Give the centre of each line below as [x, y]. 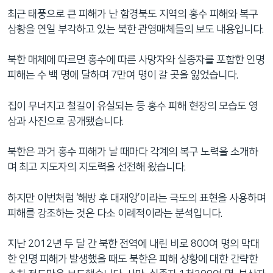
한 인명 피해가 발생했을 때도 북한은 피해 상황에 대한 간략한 [133, 259]
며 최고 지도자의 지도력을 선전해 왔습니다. [97, 167]
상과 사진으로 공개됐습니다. [66, 121]
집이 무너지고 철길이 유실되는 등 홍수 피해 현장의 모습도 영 [133, 106]
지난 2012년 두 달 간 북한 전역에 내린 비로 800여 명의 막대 [133, 244]
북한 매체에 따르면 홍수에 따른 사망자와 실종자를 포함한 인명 [136, 60]
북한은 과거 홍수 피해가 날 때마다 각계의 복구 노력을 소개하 [133, 152]
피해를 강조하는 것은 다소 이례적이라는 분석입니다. [115, 213]
